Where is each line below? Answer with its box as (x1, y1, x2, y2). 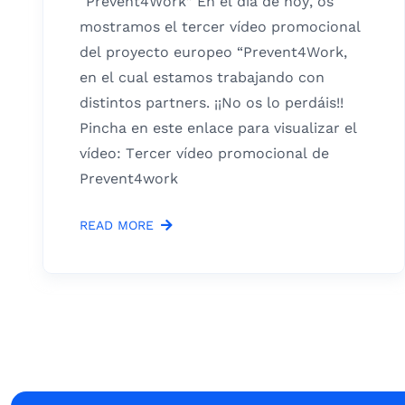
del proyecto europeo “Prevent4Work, (80, 42, 347, 61)
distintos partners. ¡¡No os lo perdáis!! (80, 93, 344, 111)
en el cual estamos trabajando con (80, 68, 325, 86)
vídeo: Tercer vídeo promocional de (80, 144, 329, 162)
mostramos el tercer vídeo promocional (80, 17, 361, 35)
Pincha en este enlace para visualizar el (80, 118, 357, 137)
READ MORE (80, 217, 154, 232)
